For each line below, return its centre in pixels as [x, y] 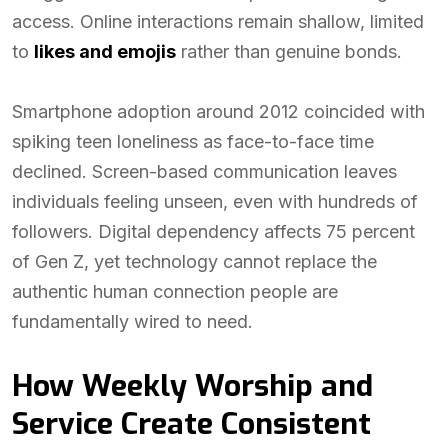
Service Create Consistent [191, 424]
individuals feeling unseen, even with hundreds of [215, 201]
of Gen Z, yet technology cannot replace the [194, 261]
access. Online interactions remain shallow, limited [218, 21]
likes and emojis [105, 51]
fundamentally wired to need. [132, 321]
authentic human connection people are [175, 291]
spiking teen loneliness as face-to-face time [193, 141]
